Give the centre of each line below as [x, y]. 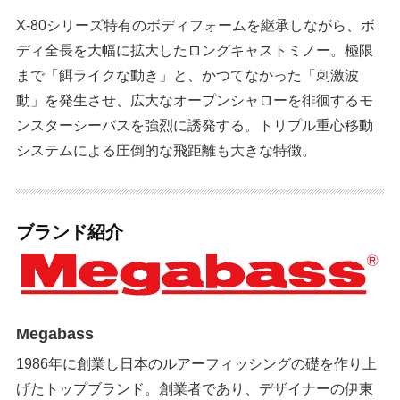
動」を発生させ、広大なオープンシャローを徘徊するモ [195, 100]
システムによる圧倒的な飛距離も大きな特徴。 [167, 150]
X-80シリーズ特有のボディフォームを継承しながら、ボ [196, 25]
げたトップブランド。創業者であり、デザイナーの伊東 [195, 388]
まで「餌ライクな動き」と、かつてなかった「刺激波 [188, 75]
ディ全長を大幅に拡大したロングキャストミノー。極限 [195, 50]
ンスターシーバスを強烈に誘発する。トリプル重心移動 [195, 125]
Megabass [55, 333]
